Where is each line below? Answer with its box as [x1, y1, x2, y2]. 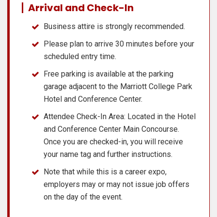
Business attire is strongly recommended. [44, 21, 185, 31]
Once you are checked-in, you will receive [44, 137, 183, 146]
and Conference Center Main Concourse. [44, 124, 179, 134]
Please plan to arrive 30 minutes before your [44, 39, 194, 48]
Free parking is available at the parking [44, 69, 173, 78]
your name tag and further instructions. [44, 149, 172, 159]
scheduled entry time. [44, 51, 116, 61]
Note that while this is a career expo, [44, 167, 167, 176]
